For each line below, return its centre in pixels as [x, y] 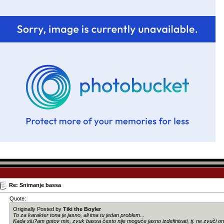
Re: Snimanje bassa [35, 185]
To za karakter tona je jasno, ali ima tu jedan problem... [79, 215]
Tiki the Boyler [82, 209]
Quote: [18, 198]
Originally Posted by [38, 209]
